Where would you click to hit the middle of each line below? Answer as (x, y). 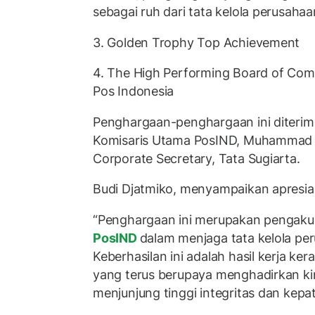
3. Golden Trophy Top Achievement (197, 42)
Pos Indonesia (134, 91)
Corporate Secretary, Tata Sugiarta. (197, 158)
